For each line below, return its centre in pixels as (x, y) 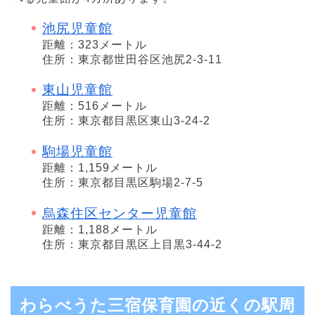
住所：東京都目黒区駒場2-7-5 (123, 183)
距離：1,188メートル (100, 229)
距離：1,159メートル (100, 168)
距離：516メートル (95, 106)
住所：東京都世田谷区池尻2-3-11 (132, 59)
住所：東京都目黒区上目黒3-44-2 (132, 244)
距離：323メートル (95, 44)
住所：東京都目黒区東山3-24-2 (126, 121)
